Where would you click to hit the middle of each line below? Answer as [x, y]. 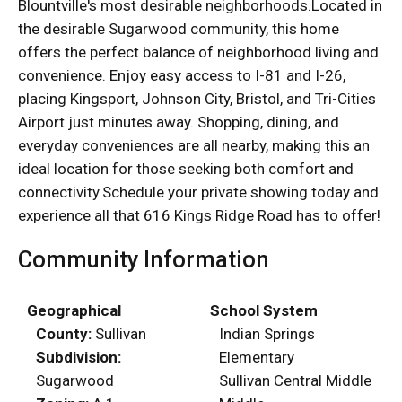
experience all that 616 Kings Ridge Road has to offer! [199, 215]
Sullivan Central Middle [295, 380]
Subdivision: [79, 357]
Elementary [257, 357]
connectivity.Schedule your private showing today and [198, 192]
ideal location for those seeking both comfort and [186, 168]
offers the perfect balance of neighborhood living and [198, 52]
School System [264, 310]
